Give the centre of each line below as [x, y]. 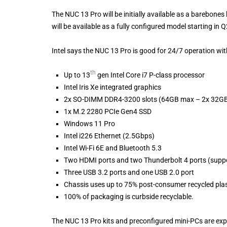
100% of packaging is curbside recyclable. [129, 196]
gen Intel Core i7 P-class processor [150, 75]
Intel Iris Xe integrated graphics [112, 87]
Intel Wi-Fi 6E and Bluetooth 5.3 [113, 148]
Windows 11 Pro [89, 123]
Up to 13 [77, 75]
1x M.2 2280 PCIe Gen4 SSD [108, 111]
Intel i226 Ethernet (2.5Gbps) [109, 136]
